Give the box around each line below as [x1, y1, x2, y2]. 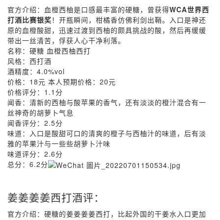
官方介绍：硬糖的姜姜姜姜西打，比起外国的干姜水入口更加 [7, 209, 206, 219]
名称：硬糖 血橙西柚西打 [7, 46, 91, 55]
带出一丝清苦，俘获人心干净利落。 [7, 35, 125, 45]
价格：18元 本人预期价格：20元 [7, 77, 116, 86]
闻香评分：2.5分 [7, 118, 63, 128]
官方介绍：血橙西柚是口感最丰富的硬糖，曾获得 [7, 4, 169, 14]
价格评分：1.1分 [7, 87, 63, 97]
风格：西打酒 [7, 56, 52, 66]
